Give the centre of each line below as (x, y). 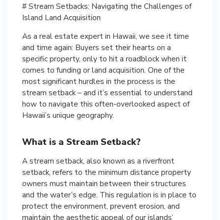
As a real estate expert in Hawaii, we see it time (106, 36)
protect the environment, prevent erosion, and (101, 206)
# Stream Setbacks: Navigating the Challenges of (107, 6)
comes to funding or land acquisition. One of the (103, 70)
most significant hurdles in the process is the (99, 81)
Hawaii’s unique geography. (68, 115)
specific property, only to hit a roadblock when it (104, 59)
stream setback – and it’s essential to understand (107, 93)
